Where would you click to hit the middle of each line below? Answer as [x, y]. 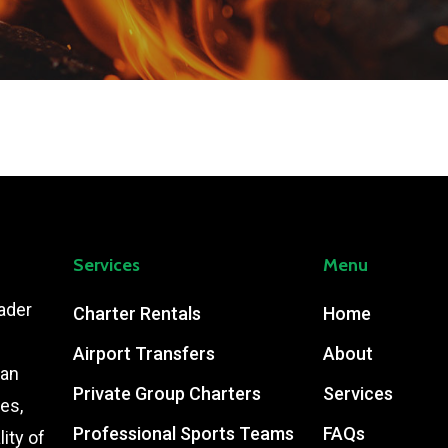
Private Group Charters [166, 393]
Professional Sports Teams [183, 433]
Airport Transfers [143, 353]
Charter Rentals [136, 313]
